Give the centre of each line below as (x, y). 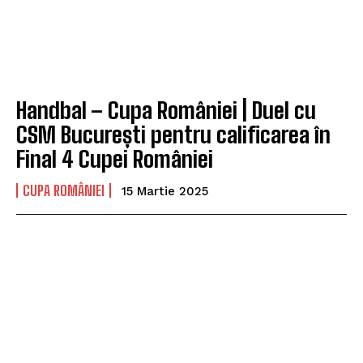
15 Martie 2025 (165, 191)
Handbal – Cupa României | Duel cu (166, 110)
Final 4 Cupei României (115, 158)
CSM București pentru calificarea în (173, 134)
